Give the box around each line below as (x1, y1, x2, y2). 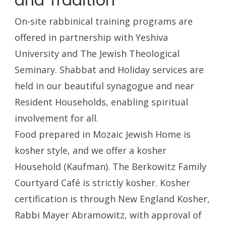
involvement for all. (15, 112, 99, 124)
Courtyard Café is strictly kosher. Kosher (15, 177, 191, 189)
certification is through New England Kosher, (15, 193, 210, 205)
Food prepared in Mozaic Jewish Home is (15, 128, 191, 140)
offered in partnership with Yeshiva (15, 31, 168, 43)
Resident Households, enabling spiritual (15, 96, 189, 108)
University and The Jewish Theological (15, 47, 180, 60)
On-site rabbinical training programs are (15, 15, 193, 27)
